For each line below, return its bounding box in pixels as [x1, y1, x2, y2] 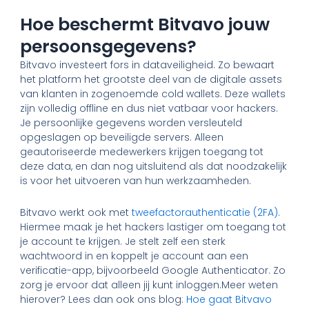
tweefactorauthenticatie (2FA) [132, 205, 279, 219]
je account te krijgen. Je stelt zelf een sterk [20, 234, 226, 248]
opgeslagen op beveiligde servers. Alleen [20, 130, 224, 145]
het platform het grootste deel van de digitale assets [20, 72, 283, 87]
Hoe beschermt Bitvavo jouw [20, 12, 270, 37]
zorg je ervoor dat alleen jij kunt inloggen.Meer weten [20, 277, 279, 292]
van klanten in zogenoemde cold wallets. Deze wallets [20, 87, 286, 101]
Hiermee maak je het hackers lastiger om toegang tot [20, 219, 287, 234]
